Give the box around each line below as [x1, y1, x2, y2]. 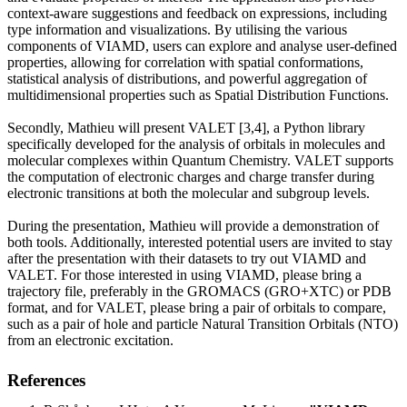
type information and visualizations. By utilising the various [7, 21, 347, 37]
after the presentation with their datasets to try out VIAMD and [7, 250, 366, 266]
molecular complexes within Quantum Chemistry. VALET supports [7, 152, 393, 168]
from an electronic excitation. [7, 332, 174, 348]
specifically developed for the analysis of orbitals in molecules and [7, 135, 385, 152]
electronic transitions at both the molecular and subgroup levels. [7, 184, 370, 201]
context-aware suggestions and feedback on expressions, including [7, 5, 387, 21]
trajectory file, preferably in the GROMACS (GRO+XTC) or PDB [7, 283, 392, 299]
